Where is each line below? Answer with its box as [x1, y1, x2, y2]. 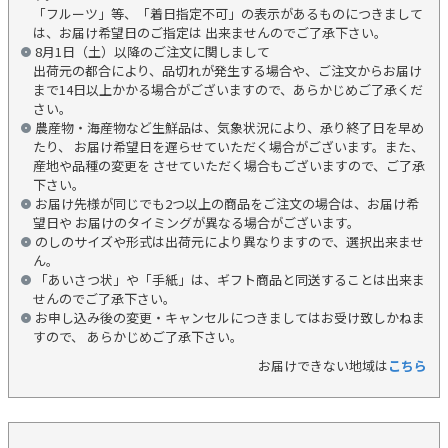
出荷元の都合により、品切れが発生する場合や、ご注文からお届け [33, 60, 422, 80]
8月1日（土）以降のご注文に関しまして [35, 41, 270, 61]
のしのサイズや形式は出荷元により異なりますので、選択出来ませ [35, 231, 424, 251]
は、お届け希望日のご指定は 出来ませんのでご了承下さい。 [33, 22, 387, 42]
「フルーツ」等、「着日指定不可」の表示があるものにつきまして [33, 3, 423, 23]
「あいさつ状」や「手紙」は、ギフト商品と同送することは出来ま [35, 269, 425, 289]
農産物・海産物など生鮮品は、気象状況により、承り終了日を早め [35, 117, 424, 137]
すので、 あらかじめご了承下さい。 [33, 326, 243, 346]
